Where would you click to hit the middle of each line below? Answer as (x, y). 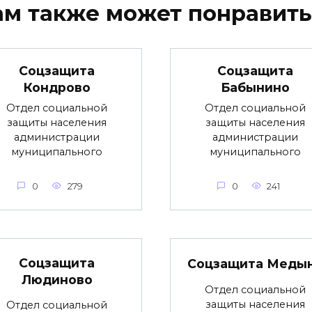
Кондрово (57, 88)
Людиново (57, 280)
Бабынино (255, 88)
